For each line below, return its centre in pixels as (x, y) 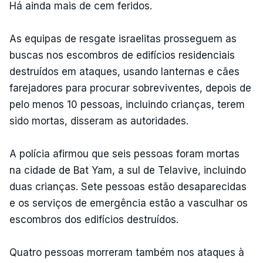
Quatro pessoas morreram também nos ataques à (127, 252)
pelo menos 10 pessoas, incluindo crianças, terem (127, 104)
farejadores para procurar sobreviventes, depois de (130, 88)
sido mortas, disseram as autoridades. (99, 121)
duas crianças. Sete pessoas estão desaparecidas (128, 187)
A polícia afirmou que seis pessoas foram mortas (124, 154)
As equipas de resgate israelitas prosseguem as (123, 39)
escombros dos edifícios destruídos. (94, 220)
